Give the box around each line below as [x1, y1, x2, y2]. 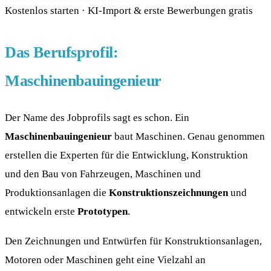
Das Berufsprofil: [5, 43, 119, 61]
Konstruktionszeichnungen [109, 186, 228, 198]
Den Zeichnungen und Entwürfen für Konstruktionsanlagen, [5, 234, 262, 247]
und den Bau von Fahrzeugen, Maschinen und [5, 167, 201, 180]
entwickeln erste [5, 204, 77, 217]
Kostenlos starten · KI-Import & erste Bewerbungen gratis [5, 4, 253, 16]
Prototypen [77, 204, 128, 217]
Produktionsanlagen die [5, 186, 109, 198]
